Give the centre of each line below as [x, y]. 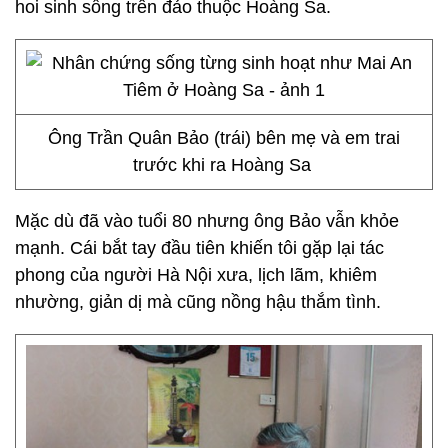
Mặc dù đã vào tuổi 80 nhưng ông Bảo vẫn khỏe [207, 221]
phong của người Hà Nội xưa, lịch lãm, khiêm [196, 275]
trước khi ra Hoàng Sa [224, 165]
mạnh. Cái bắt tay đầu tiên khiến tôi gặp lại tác [199, 248]
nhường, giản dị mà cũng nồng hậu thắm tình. [198, 302]
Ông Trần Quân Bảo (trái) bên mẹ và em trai [224, 138]
